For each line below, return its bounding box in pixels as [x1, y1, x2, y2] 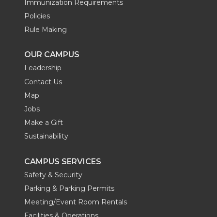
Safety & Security [24, 170, 82, 179]
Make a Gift [24, 118, 63, 127]
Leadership [24, 63, 62, 73]
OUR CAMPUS [24, 50, 79, 60]
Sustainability [24, 132, 68, 141]
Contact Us [24, 77, 62, 86]
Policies [24, 12, 50, 21]
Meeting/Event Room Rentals [24, 197, 127, 206]
